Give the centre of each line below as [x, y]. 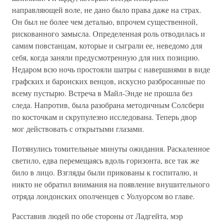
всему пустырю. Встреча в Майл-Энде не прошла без [102, 93]
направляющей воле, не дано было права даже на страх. [107, 10]
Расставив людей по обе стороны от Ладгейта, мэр [97, 216]
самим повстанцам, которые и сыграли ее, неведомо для [107, 45]
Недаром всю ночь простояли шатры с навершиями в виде [111, 69]
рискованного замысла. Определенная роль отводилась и [109, 33]
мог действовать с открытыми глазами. [78, 129]
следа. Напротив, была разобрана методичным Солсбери [108, 105]
